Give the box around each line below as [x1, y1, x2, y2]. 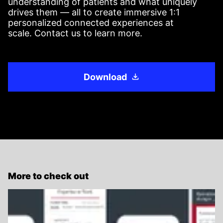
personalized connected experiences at [8, 17, 174, 28]
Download [83, 72, 127, 82]
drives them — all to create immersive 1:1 [8, 7, 180, 17]
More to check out [8, 171, 89, 181]
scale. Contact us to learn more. [8, 28, 142, 38]
